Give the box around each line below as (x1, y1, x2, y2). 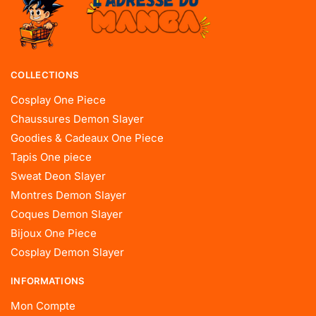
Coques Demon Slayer (11, 207, 123, 221)
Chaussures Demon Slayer (11, 112, 144, 126)
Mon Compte (11, 299, 75, 313)
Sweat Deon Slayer (11, 169, 106, 183)
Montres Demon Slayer (11, 188, 126, 202)
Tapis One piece (11, 150, 92, 164)
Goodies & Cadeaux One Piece (11, 131, 164, 145)
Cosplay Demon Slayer (11, 245, 124, 260)
